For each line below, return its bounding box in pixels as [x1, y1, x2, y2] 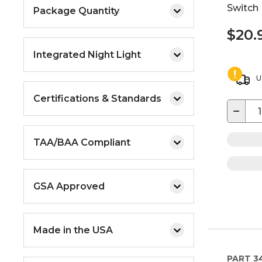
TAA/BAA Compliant [33, 136, 130, 148]
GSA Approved [33, 180, 105, 192]
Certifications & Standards [33, 92, 161, 104]
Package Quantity [33, 5, 119, 16]
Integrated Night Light [33, 49, 141, 60]
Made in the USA [33, 224, 113, 236]
